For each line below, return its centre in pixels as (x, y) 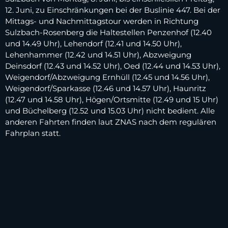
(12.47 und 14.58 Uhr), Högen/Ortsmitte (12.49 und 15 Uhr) (112, 99)
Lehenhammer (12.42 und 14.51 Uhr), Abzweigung (98, 54)
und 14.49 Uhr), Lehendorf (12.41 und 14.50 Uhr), (93, 43)
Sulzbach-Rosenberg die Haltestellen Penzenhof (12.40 (108, 32)
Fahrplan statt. (33, 133)
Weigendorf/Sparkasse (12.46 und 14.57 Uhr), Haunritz (106, 88)
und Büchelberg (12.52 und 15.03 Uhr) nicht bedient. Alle (110, 110)
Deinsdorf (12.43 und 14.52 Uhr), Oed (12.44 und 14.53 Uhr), (113, 66)
